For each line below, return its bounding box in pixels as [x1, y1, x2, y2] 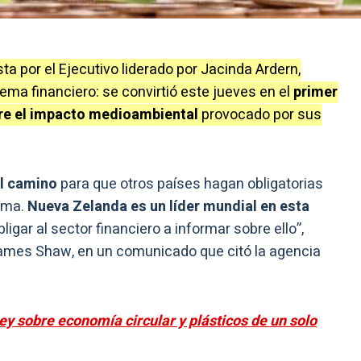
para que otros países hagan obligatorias [57, 173, 323, 196]
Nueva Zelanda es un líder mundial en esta [27, 196, 309, 218]
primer [293, 81, 338, 104]
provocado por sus [201, 104, 322, 127]
